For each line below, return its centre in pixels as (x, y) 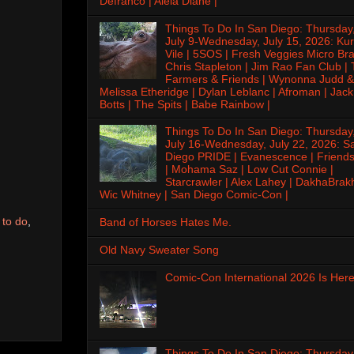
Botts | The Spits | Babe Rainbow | (185, 104)
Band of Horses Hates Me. (166, 222)
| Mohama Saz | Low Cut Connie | (249, 169)
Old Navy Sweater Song (159, 249)
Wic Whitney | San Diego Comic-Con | (194, 195)
